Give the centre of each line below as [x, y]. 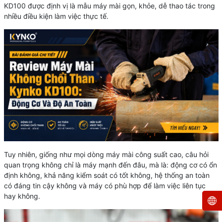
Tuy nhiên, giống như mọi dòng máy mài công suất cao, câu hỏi [106, 155]
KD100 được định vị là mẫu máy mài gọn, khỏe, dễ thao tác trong [109, 5]
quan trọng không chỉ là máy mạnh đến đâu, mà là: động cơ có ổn [110, 165]
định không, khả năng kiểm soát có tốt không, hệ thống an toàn [107, 175]
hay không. [22, 196]
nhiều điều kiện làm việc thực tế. [56, 16]
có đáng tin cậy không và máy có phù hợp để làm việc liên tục [105, 186]
